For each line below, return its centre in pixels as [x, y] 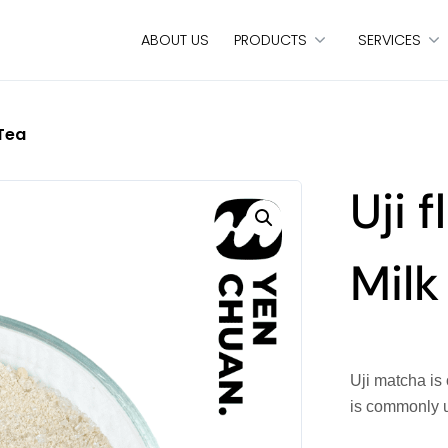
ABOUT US [174, 39]
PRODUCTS [270, 39]
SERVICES [389, 39]
